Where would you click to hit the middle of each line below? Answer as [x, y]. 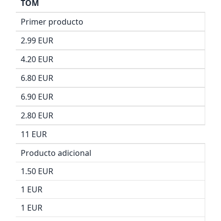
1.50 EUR [37, 171]
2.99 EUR [37, 41]
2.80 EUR [37, 116]
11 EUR [34, 134]
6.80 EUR [37, 78]
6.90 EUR [37, 97]
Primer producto [52, 22]
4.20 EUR [37, 59]
